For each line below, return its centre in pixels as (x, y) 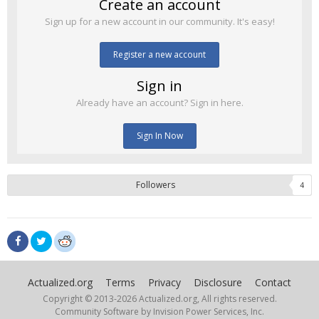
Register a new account (159, 55)
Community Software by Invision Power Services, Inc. (159, 311)
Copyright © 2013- (79, 298)
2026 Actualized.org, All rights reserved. (197, 298)
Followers (156, 185)
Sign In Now (159, 136)
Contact (273, 282)
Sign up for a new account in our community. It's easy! (159, 22)
